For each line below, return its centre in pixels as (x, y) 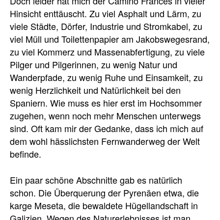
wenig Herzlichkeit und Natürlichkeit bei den (95, 90)
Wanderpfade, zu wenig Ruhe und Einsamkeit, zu (106, 77)
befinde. (26, 154)
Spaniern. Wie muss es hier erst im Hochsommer (106, 103)
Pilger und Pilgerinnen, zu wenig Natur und (94, 65)
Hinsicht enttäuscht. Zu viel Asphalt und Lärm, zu (106, 14)
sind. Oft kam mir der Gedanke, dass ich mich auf (107, 128)
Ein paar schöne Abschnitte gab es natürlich (96, 180)
